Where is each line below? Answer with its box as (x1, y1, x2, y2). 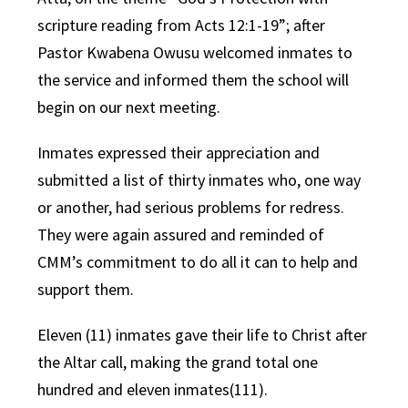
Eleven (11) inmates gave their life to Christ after (37, 324, 368, 345)
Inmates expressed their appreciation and (37, 142, 321, 163)
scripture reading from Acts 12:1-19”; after (37, 15, 326, 36)
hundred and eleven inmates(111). (37, 379, 269, 400)
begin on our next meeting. (37, 97, 221, 117)
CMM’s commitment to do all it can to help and (37, 251, 359, 272)
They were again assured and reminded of (37, 224, 325, 245)
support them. (37, 279, 135, 300)
